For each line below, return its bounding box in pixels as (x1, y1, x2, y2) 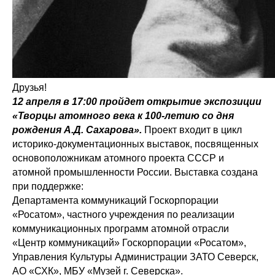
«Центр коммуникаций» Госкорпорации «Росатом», (12, 238, 246, 248)
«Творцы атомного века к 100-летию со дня (12, 110, 234, 121)
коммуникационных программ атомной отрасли (12, 223, 229, 234)
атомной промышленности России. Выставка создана (12, 167, 258, 177)
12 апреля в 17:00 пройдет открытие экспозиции (12, 96, 261, 107)
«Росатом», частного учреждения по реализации (12, 209, 234, 220)
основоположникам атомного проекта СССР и (12, 153, 224, 163)
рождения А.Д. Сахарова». (12, 125, 142, 135)
